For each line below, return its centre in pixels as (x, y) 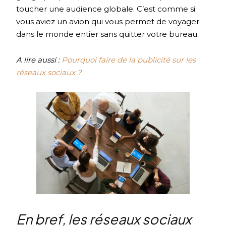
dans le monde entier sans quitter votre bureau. (108, 34)
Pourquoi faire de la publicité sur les (129, 60)
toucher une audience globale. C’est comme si (106, 9)
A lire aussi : (38, 60)
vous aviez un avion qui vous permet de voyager (108, 22)
